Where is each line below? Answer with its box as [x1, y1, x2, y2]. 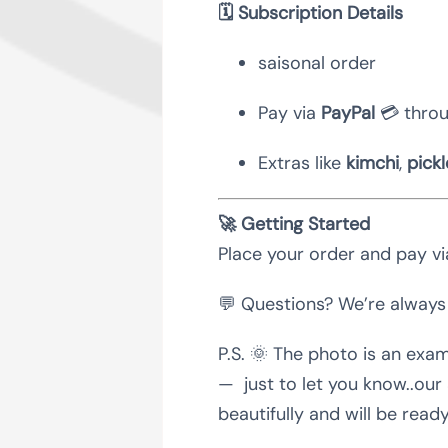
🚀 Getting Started [217, 211, 370, 236]
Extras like [257, 150, 346, 175]
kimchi [345, 150, 399, 175]
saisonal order [257, 50, 376, 75]
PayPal [320, 100, 375, 125]
